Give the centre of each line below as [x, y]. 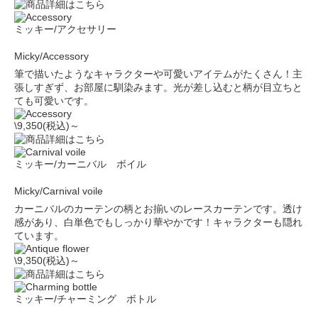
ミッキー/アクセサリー [65, 29]
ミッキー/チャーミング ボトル [85, 299]
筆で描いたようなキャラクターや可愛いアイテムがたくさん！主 [158, 74]
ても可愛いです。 [54, 101]
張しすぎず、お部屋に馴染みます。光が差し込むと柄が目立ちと [158, 87]
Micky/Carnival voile [59, 191]
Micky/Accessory [51, 56]
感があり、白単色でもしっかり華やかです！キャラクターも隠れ [158, 222]
